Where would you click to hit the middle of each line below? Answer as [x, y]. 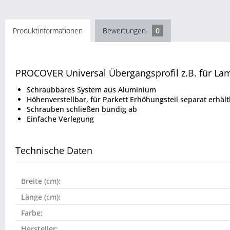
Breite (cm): [41, 181]
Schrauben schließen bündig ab [82, 109]
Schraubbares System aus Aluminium [91, 90]
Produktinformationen [48, 31]
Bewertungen [125, 31]
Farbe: [32, 213]
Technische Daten [54, 151]
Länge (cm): [41, 197]
